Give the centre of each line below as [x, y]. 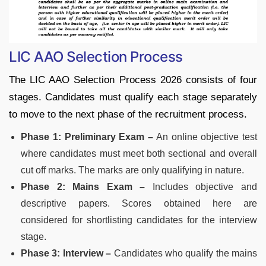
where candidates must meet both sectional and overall [139, 154]
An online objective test [205, 137]
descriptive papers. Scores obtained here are [139, 204]
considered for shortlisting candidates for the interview [139, 220]
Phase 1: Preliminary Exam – [87, 137]
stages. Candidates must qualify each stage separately [133, 97]
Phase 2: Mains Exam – [83, 187]
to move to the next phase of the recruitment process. [128, 115]
